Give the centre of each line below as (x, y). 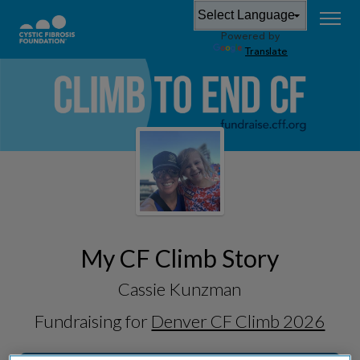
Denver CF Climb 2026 (238, 321)
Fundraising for (93, 321)
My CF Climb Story (180, 258)
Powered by (250, 37)
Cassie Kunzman (180, 288)
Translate (266, 52)
